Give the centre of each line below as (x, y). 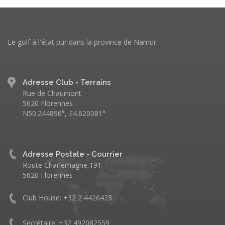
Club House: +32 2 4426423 (67, 198)
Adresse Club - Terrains (67, 82)
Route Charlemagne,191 (62, 165)
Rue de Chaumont (52, 93)
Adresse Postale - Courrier (73, 154)
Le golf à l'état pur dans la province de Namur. (83, 42)
